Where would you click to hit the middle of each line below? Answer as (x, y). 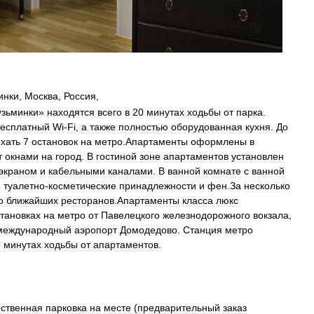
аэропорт (96, 230)
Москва (41, 96)
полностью (143, 127)
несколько (267, 186)
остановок (55, 142)
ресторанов (88, 200)
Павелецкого (130, 215)
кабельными (77, 171)
